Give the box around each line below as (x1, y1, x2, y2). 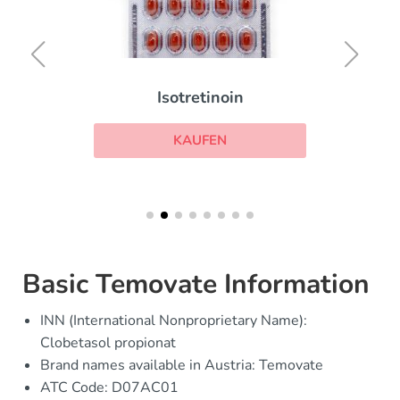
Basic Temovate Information (22, 266, 370, 304)
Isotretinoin (156, 86, 244, 108)
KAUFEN (173, 130, 227, 149)
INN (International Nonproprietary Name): (40, 311, 307, 331)
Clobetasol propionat (40, 333, 176, 354)
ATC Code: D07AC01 (40, 378, 179, 398)
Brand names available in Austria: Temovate (40, 355, 323, 376)
